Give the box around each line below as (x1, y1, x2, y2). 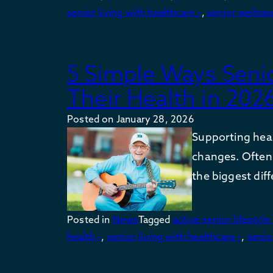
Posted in (67, 213, 113, 225)
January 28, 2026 (116, 112, 194, 125)
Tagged (138, 213, 173, 225)
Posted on (67, 112, 116, 125)
